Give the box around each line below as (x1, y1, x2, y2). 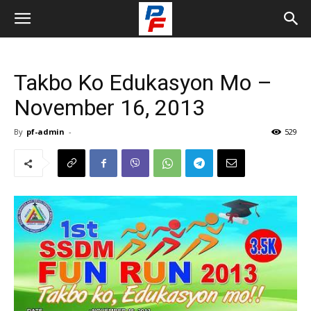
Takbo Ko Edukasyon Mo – (14, 69, 272, 96)
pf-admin (26, 126, 65, 137)
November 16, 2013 (14, 94, 205, 121)
